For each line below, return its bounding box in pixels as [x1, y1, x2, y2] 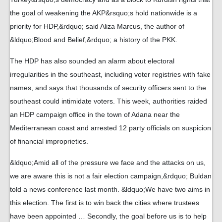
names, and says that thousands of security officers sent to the [10, 84, 206, 92]
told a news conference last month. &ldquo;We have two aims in [10, 185, 210, 193]
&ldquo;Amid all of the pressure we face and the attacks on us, [10, 159, 206, 166]
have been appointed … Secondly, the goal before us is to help [10, 212, 207, 220]
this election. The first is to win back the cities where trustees [10, 199, 199, 207]
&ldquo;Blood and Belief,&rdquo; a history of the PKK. [10, 36, 177, 44]
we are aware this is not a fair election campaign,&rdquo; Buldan [10, 172, 212, 180]
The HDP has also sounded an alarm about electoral [10, 57, 174, 65]
